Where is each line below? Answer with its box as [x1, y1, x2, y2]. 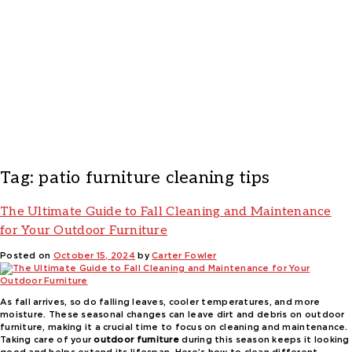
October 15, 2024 [53, 251, 136, 262]
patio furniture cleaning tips [38, 167, 270, 189]
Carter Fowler [152, 251, 217, 262]
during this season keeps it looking [179, 334, 350, 345]
